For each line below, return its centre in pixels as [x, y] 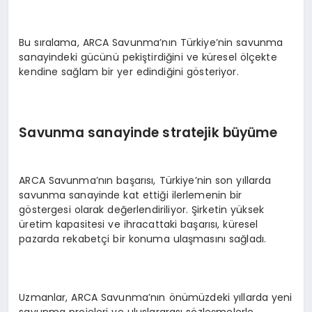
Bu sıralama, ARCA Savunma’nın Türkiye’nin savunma [151, 43]
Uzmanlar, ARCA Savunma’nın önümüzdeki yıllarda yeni [156, 298]
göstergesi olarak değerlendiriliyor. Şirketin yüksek [142, 210]
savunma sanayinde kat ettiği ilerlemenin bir [131, 195]
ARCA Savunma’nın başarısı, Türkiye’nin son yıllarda [145, 181]
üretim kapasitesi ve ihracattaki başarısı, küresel [139, 225]
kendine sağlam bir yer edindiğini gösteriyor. [129, 72]
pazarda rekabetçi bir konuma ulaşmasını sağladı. [143, 239]
